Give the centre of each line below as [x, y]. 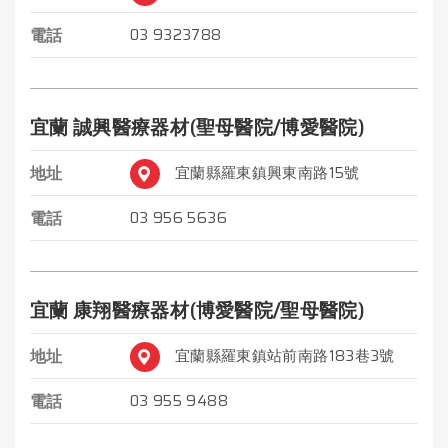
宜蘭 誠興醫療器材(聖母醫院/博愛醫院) [197, 126]
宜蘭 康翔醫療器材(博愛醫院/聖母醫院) [197, 309]
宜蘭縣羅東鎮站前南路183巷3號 [285, 355]
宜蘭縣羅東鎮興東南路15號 [267, 172]
